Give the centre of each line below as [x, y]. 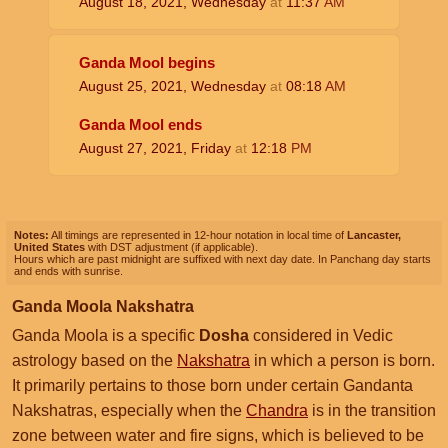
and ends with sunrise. [68, 271]
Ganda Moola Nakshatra [103, 306]
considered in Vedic [321, 335]
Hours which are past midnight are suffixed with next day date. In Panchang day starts [222, 259]
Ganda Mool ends [140, 124]
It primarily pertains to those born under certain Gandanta [212, 385]
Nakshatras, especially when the [129, 410]
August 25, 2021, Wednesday [174, 86]
